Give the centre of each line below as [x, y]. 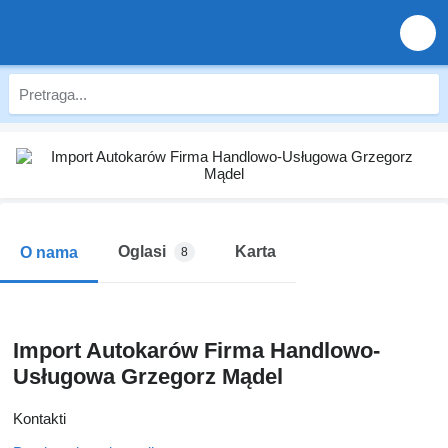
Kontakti [39, 418]
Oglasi [142, 251]
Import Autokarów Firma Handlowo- [196, 350]
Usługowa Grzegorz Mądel [148, 376]
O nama [49, 252]
